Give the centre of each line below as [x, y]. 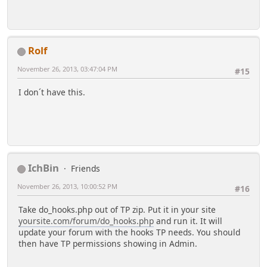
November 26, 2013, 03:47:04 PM [67, 69]
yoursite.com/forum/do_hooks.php [86, 221]
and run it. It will [188, 221]
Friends [86, 168]
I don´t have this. [52, 92]
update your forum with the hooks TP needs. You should [129, 232]
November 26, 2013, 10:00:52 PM [67, 186]
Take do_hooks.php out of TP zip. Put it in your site [117, 210]
